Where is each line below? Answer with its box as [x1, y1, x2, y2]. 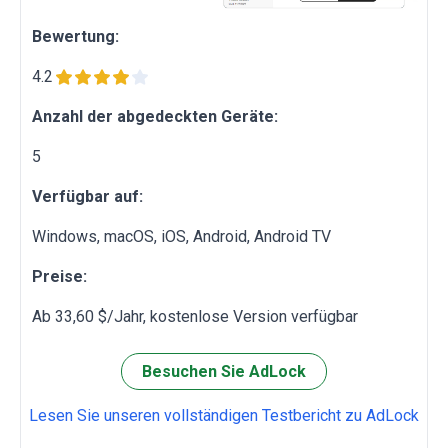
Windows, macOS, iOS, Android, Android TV [32, 227, 331, 247]
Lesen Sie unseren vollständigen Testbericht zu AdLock [29, 406, 419, 426]
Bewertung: [32, 27, 119, 47]
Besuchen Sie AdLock [142, 362, 306, 382]
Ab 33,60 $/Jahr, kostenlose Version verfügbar [32, 307, 358, 327]
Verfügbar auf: [32, 187, 143, 207]
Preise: [32, 267, 87, 287]
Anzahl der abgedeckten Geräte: [32, 107, 278, 127]
